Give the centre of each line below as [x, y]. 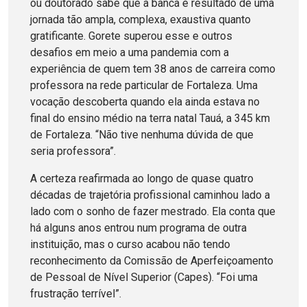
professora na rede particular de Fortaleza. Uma [144, 86]
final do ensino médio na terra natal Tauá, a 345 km [150, 119]
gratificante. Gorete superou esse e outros [131, 36]
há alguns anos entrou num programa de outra [138, 228]
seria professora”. [73, 151]
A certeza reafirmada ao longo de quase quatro [142, 179]
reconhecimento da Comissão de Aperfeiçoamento [152, 261]
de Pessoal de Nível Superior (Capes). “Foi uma [144, 278]
